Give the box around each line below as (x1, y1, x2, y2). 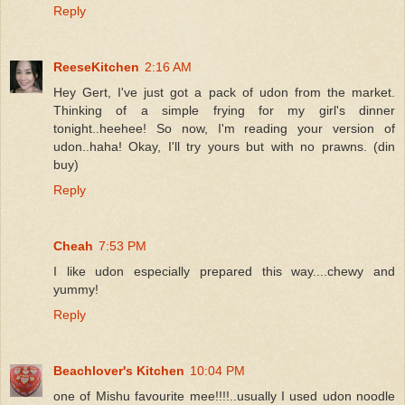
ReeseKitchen (53, 59, 139, 74)
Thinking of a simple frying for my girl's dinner (53, 102, 395, 118)
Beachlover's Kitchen (53, 363, 184, 378)
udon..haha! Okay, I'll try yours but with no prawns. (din (53, 138, 395, 154)
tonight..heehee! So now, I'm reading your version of (53, 120, 395, 136)
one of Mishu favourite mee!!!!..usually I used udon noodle (53, 388, 395, 403)
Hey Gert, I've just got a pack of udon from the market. (53, 84, 395, 99)
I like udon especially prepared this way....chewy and (53, 263, 395, 278)
